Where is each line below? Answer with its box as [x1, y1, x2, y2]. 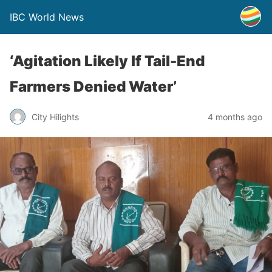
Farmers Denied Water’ [10, 78, 177, 95]
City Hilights [32, 111, 79, 122]
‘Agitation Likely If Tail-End [10, 52, 205, 70]
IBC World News [10, 11, 84, 23]
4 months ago [208, 111, 262, 122]
